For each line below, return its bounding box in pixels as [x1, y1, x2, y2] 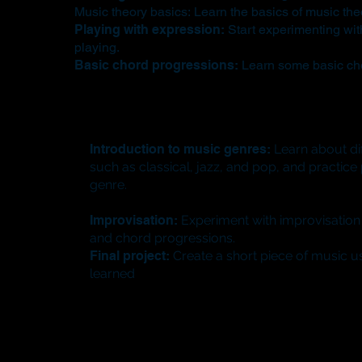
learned [90, 266, 136, 282]
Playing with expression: [74, 21, 225, 37]
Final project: [90, 248, 170, 264]
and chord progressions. [90, 230, 236, 246]
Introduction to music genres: [90, 141, 271, 158]
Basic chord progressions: [74, 57, 238, 73]
